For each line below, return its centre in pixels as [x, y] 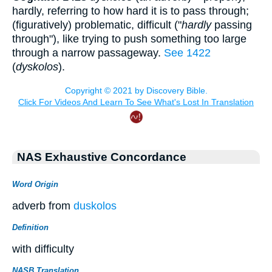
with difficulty [43, 249]
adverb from [43, 206]
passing [232, 25]
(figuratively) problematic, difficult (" [97, 25]
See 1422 [187, 53]
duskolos [95, 206]
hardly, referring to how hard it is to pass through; [131, 11]
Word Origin [35, 184]
